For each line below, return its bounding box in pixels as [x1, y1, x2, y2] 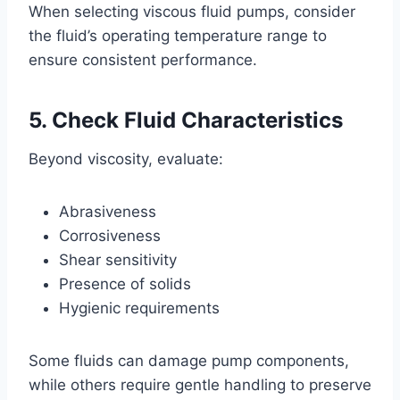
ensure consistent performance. [29, 50, 257, 69]
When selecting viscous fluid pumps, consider [29, 2, 355, 21]
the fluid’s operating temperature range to [29, 26, 327, 45]
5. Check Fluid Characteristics [29, 106, 343, 133]
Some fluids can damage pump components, [29, 351, 349, 370]
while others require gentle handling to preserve [29, 375, 371, 394]
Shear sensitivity [59, 250, 177, 269]
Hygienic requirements [59, 298, 220, 317]
